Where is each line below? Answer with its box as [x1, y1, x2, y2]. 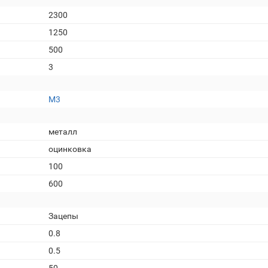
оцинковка [48, 144, 92, 154]
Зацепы [48, 211, 78, 221]
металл [48, 127, 77, 136]
